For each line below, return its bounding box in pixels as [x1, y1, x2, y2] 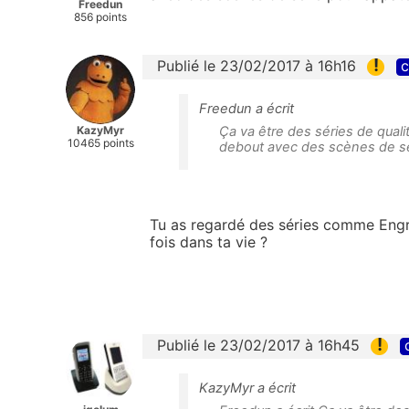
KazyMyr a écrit [199, 380, 296, 397]
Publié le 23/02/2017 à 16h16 [157, 56, 356, 75]
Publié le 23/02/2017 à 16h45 [157, 335, 360, 354]
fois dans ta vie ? [150, 232, 267, 251]
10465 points [67, 135, 134, 150]
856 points [74, 10, 127, 25]
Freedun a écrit [199, 100, 294, 117]
